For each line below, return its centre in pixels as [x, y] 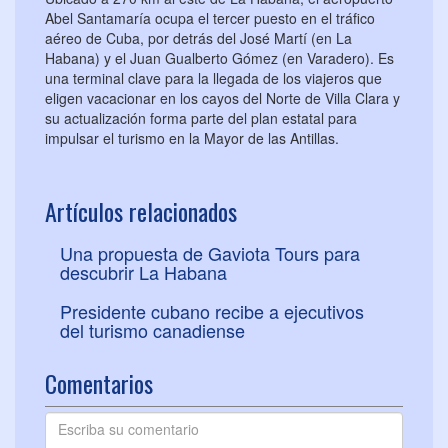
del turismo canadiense [152, 330]
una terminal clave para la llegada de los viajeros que [213, 78]
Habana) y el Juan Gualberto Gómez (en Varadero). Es [219, 58]
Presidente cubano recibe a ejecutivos [212, 311]
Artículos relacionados [141, 211]
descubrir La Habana [143, 272]
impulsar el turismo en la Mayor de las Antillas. [194, 138]
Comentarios [99, 383]
